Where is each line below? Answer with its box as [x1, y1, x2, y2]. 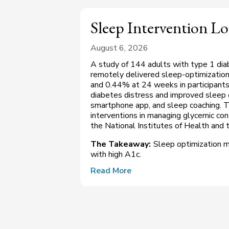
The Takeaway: [90, 139, 151, 150]
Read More [90, 165, 131, 177]
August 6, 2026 [90, 42, 148, 54]
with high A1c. [90, 149, 141, 161]
